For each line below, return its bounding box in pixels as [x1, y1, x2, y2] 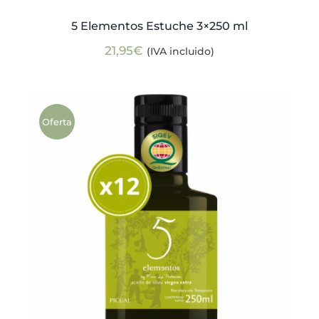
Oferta [41, 115, 72, 127]
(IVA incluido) [147, 45, 214, 58]
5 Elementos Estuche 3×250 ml [71, 19, 248, 33]
